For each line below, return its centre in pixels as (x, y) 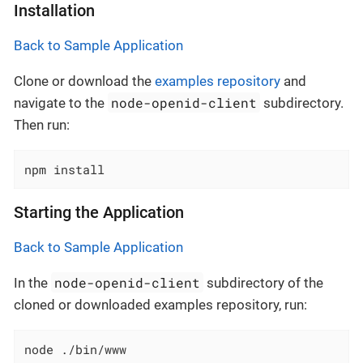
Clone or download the (84, 81)
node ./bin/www (76, 350)
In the (32, 283)
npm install (65, 169)
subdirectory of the (264, 283)
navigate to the (61, 102)
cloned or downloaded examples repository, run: (160, 305)
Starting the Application (99, 213)
